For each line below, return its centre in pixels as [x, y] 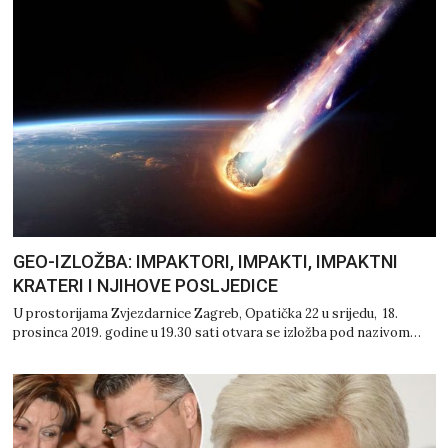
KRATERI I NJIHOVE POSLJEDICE [145, 286]
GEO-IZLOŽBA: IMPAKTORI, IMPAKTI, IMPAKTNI [205, 262]
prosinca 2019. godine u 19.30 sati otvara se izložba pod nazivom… [216, 333]
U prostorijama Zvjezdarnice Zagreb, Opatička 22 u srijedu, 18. [205, 314]
